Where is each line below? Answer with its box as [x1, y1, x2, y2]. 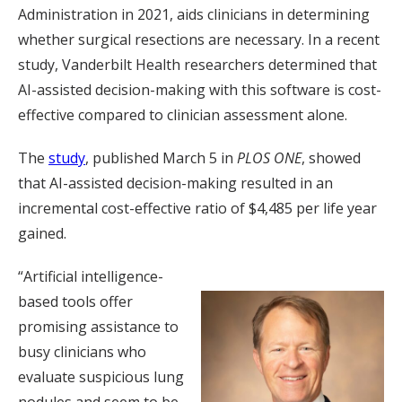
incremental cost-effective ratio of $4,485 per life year [18, 198, 377, 218]
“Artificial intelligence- [18, 267, 163, 286]
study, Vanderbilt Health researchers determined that [18, 55, 377, 74]
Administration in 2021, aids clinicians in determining [18, 4, 370, 24]
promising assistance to [18, 317, 179, 336]
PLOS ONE [237, 148, 301, 168]
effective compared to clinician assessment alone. [18, 105, 347, 125]
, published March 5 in [85, 148, 237, 168]
